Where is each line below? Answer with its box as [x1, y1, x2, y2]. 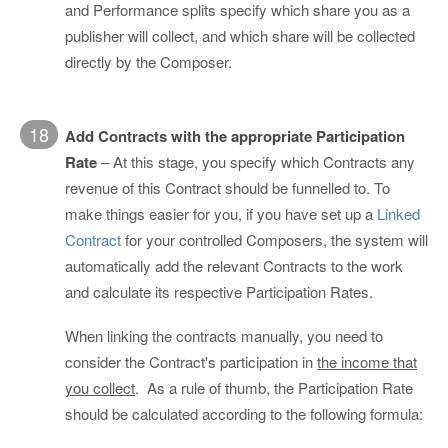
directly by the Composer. [65, 50, 232, 72]
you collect [65, 376, 135, 398]
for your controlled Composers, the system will [121, 228, 428, 250]
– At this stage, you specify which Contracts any [101, 150, 415, 172]
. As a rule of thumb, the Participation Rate [135, 376, 413, 398]
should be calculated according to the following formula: [65, 402, 423, 424]
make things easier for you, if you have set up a [65, 202, 377, 224]
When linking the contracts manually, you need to [65, 324, 383, 346]
